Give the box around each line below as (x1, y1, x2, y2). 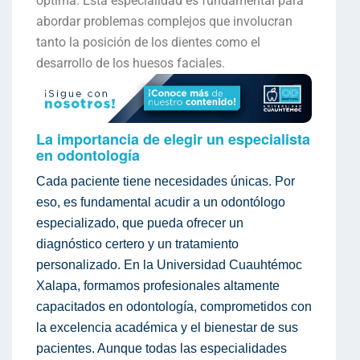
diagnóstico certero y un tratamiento (36, 236, 239, 251)
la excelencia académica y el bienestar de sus (36, 320, 298, 334)
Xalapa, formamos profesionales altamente (36, 278, 280, 292)
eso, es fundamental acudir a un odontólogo (36, 194, 285, 209)
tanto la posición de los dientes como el (36, 35, 260, 51)
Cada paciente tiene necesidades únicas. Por (36, 174, 295, 188)
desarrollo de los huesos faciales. (36, 55, 225, 72)
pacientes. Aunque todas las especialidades (36, 341, 287, 355)
